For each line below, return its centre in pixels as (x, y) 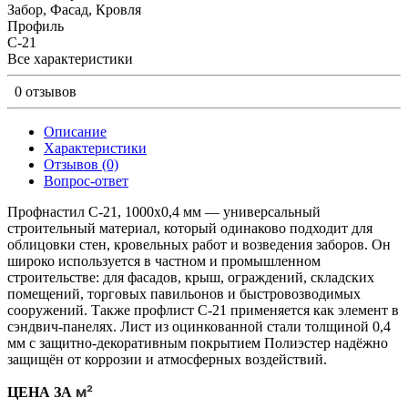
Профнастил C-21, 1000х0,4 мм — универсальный (164, 212)
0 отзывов (46, 92)
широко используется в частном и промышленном (164, 261)
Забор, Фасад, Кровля (74, 10)
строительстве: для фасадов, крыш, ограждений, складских (191, 278)
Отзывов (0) (81, 165)
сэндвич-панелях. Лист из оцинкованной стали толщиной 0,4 (199, 327)
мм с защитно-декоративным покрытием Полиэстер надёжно (198, 343)
